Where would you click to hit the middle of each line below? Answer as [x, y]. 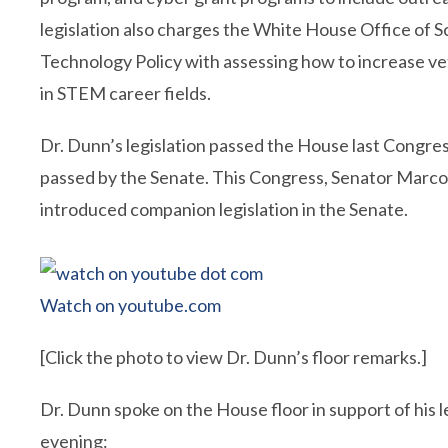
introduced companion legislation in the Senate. [224, 209]
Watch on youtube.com [130, 305]
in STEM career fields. [125, 93]
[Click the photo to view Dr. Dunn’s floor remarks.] [233, 357]
